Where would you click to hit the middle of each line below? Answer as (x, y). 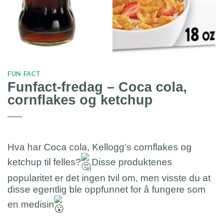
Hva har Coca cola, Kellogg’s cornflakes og (100, 147)
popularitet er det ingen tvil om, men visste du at (109, 178)
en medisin (31, 204)
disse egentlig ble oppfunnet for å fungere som (107, 189)
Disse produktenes (131, 162)
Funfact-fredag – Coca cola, (97, 87)
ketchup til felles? (44, 162)
